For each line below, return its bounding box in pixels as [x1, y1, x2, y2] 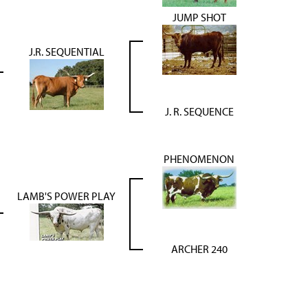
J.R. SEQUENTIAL [28, 45, 104, 58]
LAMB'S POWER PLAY [17, 189, 115, 203]
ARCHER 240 [170, 242, 228, 256]
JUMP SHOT [172, 10, 226, 24]
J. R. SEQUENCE [164, 104, 234, 118]
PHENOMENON [164, 152, 234, 166]
